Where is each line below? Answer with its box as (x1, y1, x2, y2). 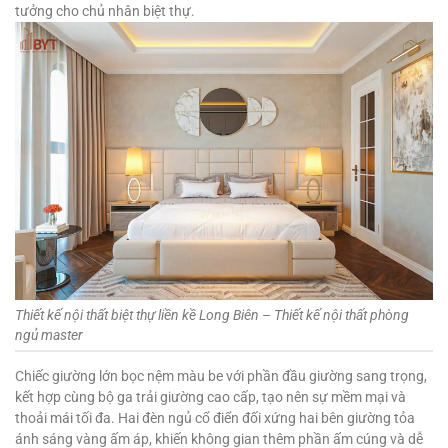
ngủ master (15, 327, 83, 344)
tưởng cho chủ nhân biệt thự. (15, 2, 198, 19)
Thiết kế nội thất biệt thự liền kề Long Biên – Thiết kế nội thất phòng (15, 307, 409, 324)
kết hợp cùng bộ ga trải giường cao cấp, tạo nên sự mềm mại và (15, 389, 406, 406)
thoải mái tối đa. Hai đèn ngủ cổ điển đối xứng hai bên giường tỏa (15, 410, 415, 427)
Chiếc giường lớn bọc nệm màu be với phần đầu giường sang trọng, (15, 368, 427, 385)
